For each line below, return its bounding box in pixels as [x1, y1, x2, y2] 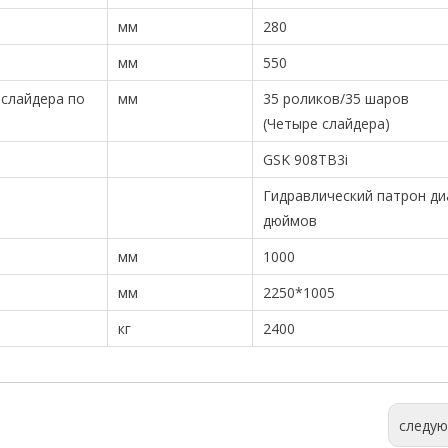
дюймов [263, 211, 317, 230]
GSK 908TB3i [263, 150, 348, 169]
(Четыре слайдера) [263, 114, 390, 133]
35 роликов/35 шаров [263, 89, 409, 108]
